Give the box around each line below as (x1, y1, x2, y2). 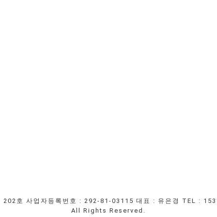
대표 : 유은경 (136, 197, 180, 204)
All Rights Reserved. (71, 207, 146, 214)
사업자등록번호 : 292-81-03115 (26, 197, 134, 204)
